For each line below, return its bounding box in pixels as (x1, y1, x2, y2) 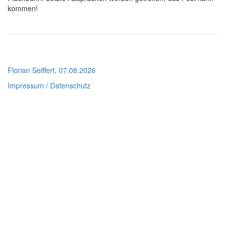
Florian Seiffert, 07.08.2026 (8, 65, 96, 75)
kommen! (8, 3, 38, 13)
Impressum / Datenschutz (8, 80, 90, 90)
